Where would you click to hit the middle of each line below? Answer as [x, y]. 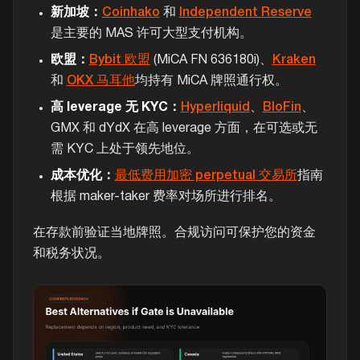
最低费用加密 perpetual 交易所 [206, 176]
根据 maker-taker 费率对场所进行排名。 [166, 197]
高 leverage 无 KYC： [115, 108]
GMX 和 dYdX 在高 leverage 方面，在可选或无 [184, 129]
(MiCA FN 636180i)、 [211, 61]
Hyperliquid [215, 108]
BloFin [282, 108]
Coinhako [131, 12]
